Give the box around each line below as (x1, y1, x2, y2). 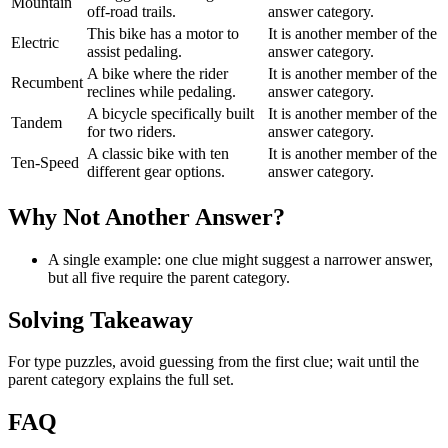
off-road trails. (87, 2, 176, 20)
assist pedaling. (87, 42, 182, 60)
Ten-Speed (11, 153, 79, 171)
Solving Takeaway (8, 306, 193, 333)
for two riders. (87, 122, 176, 140)
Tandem (11, 113, 62, 131)
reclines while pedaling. (87, 82, 236, 100)
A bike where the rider (87, 64, 228, 82)
